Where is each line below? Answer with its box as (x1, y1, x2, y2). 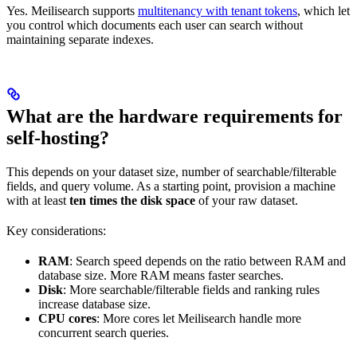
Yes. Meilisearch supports (6, 3, 138, 18)
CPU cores (38, 311, 96, 325)
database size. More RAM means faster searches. (38, 268, 284, 282)
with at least (6, 193, 69, 207)
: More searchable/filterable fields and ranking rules (63, 282, 320, 296)
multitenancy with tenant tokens (138, 3, 297, 18)
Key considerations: (6, 223, 106, 237)
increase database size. (38, 296, 151, 311)
